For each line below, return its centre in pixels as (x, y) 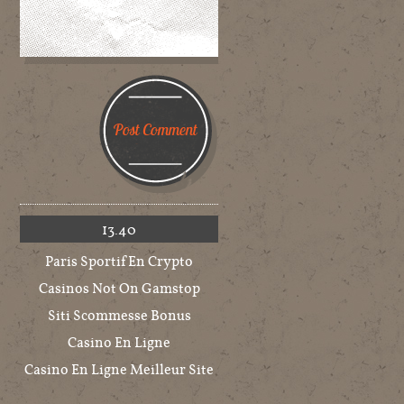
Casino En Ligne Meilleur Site (119, 368)
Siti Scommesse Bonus (119, 314)
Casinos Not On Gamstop (119, 287)
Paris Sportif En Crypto (119, 260)
